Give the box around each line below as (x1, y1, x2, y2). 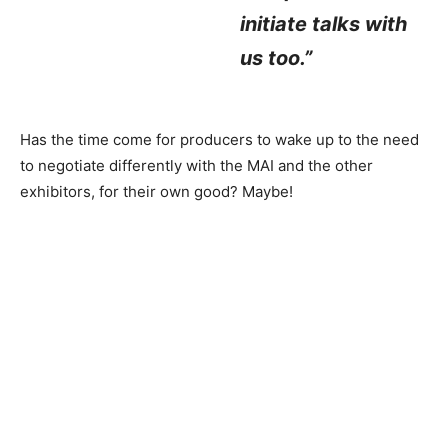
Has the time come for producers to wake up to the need (20, 129, 419, 149)
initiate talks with (240, 11, 408, 36)
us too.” (240, 45, 313, 70)
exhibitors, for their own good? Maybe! (20, 181, 293, 201)
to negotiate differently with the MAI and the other (20, 155, 373, 175)
